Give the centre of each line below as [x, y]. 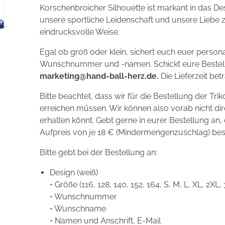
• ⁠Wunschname [78, 208]
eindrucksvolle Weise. [79, 32]
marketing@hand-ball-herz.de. [99, 76]
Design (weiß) [74, 172]
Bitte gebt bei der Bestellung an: [98, 152]
